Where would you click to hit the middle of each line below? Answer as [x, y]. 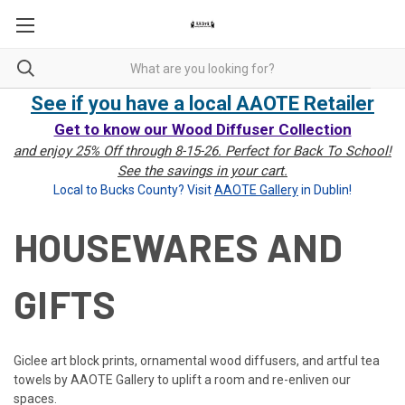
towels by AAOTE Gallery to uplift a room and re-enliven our [182, 380]
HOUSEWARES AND [179, 247]
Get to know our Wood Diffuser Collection [202, 129]
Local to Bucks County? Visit [134, 190]
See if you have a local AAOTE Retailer [202, 104]
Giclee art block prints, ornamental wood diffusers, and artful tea [197, 361]
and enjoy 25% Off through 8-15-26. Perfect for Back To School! [202, 151]
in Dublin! [325, 190]
